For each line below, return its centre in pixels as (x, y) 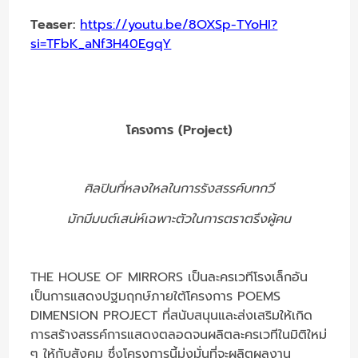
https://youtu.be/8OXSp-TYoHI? (179, 24)
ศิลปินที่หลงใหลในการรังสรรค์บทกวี (179, 188)
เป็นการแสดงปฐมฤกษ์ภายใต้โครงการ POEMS (156, 296)
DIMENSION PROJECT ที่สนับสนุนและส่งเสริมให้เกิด (172, 315)
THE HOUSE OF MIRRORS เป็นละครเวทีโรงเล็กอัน (169, 277)
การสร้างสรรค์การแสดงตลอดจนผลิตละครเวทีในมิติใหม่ (179, 334)
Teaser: (56, 24)
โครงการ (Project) (179, 130)
